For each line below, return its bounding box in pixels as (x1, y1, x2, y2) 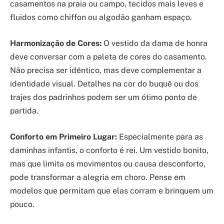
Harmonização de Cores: (10, 38, 101, 48)
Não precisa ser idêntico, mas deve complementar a (10, 65, 201, 75)
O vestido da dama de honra (101, 38, 207, 48)
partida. (10, 105, 38, 115)
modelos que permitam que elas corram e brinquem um (10, 185, 213, 195)
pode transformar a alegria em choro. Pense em (10, 172, 185, 182)
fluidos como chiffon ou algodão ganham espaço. (10, 12, 192, 22)
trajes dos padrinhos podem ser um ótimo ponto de (10, 92, 197, 102)
